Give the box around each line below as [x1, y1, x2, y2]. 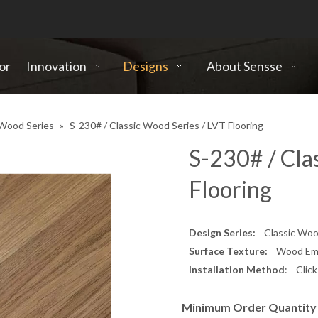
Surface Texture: [189, 245, 268, 257]
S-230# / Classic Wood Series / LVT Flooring [70, 119, 263, 131]
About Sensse [207, 58, 283, 74]
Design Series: [189, 226, 256, 238]
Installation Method [189, 263, 285, 275]
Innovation [26, 58, 87, 74]
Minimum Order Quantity [182, 300, 317, 314]
